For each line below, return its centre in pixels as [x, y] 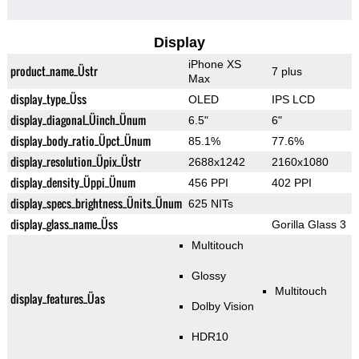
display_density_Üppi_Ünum [73, 183]
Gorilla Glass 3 [309, 225]
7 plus [286, 72]
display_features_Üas [57, 299]
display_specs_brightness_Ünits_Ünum [96, 204]
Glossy [208, 276]
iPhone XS [214, 65]
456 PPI [208, 183]
